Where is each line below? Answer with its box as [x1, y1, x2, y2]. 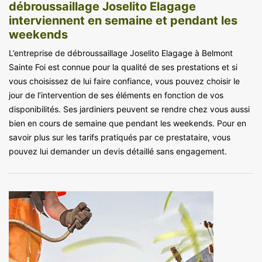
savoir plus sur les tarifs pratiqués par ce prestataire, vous [9, 132, 230, 142]
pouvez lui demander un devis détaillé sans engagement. [9, 146, 227, 156]
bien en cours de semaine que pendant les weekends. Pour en [9, 118, 246, 128]
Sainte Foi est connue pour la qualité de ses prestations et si [9, 61, 237, 72]
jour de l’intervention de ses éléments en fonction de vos [9, 89, 223, 100]
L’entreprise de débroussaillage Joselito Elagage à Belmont [9, 47, 233, 58]
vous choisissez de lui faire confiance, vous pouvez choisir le [9, 75, 240, 86]
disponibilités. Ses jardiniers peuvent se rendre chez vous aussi [9, 104, 250, 114]
